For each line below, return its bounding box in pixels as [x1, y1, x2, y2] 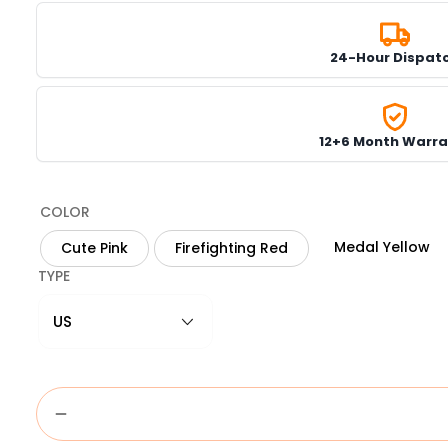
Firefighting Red [175, 238, 288, 258]
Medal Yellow [334, 237, 430, 257]
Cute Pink [61, 238, 128, 258]
